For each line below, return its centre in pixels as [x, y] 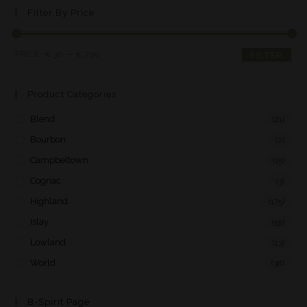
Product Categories [72, 94]
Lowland [48, 242]
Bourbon [48, 139]
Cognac [46, 181]
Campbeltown [60, 160]
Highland [49, 201]
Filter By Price [61, 13]
